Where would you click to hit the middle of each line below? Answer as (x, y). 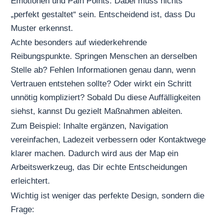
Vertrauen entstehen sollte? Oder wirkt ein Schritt (101, 84)
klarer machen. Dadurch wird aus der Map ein (95, 153)
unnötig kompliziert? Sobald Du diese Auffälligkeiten (106, 98)
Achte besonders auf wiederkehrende (79, 43)
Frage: (23, 209)
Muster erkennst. (42, 28)
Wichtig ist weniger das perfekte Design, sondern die (108, 195)
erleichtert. (31, 181)
